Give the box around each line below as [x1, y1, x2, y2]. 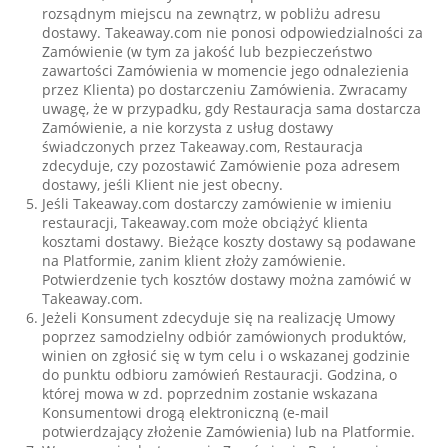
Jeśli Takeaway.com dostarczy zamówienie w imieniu [42, 194, 393, 213]
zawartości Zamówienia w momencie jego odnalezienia [42, 61, 410, 80]
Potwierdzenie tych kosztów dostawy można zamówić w [42, 270, 412, 289]
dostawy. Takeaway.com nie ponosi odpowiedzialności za [42, 23, 424, 42]
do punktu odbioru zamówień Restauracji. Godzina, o [42, 365, 398, 384]
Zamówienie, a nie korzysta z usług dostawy [42, 118, 334, 137]
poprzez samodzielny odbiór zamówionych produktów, [42, 327, 407, 346]
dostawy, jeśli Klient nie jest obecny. [42, 175, 284, 194]
